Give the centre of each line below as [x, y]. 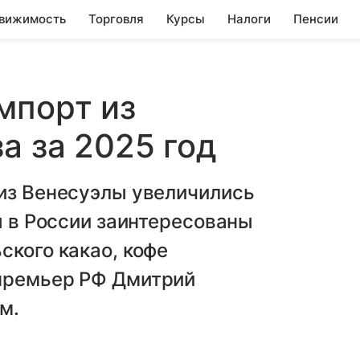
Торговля [116, 19]
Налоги [249, 19]
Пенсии [316, 19]
